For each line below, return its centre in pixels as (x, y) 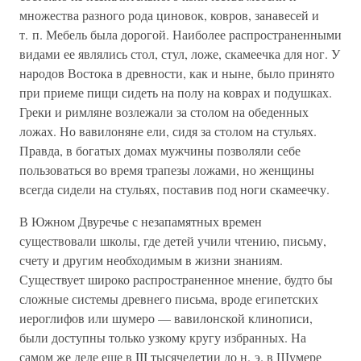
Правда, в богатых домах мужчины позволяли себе (160, 150)
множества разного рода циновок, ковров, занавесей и (169, 15)
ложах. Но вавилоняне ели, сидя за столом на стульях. (168, 131)
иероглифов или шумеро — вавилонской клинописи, (166, 318)
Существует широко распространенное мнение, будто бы (176, 279)
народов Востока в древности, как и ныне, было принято (177, 73)
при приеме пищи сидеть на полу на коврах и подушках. (176, 92)
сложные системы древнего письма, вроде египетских (169, 299)
